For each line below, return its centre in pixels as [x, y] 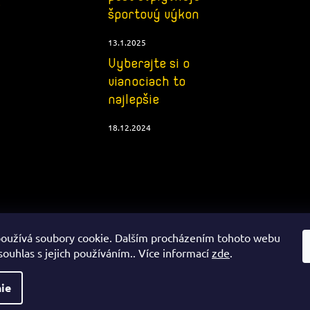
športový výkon [153, 14]
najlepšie [133, 99]
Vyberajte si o [148, 63]
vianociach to [146, 81]
